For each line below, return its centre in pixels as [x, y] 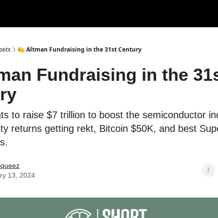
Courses [41, 12]
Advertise [137, 15]
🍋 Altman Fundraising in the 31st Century [80, 49]
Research [82, 15]
